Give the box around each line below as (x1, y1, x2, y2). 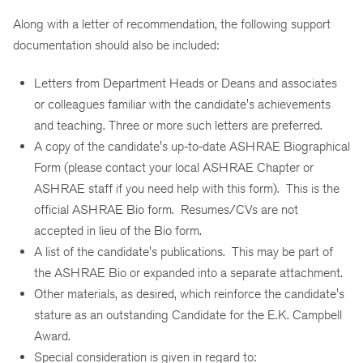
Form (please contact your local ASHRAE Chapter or (34, 160, 314, 176)
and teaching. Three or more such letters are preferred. (34, 117, 322, 134)
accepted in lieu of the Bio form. (34, 223, 202, 239)
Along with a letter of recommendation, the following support (13, 16, 331, 32)
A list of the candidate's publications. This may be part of (34, 244, 333, 260)
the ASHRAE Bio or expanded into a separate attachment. (34, 265, 343, 281)
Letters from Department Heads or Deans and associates (34, 75, 337, 92)
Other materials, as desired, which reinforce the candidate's (34, 286, 344, 302)
